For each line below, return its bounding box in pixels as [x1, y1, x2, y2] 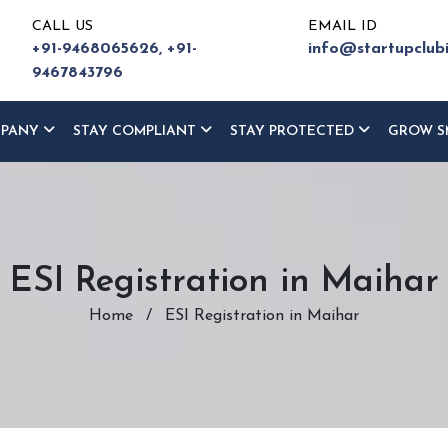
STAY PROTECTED [230, 124, 358, 139]
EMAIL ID [307, 19, 377, 34]
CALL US [32, 19, 94, 34]
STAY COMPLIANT [73, 124, 200, 139]
